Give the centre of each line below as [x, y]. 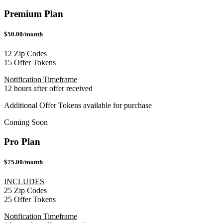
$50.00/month [23, 34]
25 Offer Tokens [30, 200]
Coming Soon [26, 122]
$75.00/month [23, 162]
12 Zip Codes [25, 54]
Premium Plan [34, 13]
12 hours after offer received [48, 89]
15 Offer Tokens [30, 63]
